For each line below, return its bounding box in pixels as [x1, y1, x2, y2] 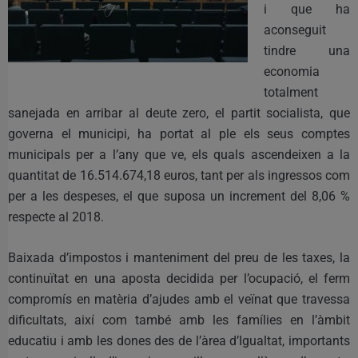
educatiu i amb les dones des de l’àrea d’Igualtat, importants [8, 332, 350, 348]
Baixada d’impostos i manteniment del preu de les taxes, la [8, 249, 350, 265]
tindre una [264, 42, 350, 58]
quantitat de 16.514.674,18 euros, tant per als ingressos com [8, 167, 350, 183]
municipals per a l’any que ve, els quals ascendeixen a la [8, 146, 350, 162]
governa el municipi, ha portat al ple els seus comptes [8, 125, 350, 141]
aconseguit [264, 22, 326, 38]
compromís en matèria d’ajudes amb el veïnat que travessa [8, 291, 350, 307]
